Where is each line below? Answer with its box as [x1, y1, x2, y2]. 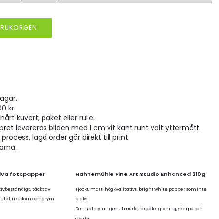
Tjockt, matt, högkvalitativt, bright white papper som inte [75, 186, 207, 192]
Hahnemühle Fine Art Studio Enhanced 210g [75, 170, 205, 178]
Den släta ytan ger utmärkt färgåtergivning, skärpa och [75, 206, 203, 212]
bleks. [75, 196, 88, 202]
